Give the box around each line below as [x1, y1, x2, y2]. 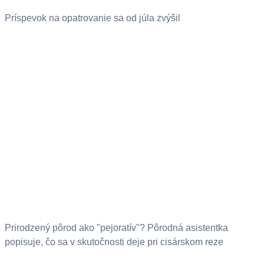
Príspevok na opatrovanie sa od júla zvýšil [5, 13, 180, 24]
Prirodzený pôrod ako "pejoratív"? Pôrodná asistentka [5, 223, 228, 233]
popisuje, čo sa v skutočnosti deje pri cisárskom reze [5, 237, 223, 247]
